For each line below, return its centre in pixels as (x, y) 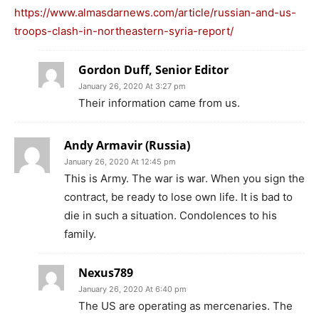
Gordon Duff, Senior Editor (153, 70)
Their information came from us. (159, 103)
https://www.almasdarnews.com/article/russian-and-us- (155, 13)
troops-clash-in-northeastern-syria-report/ (124, 31)
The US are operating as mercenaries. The (185, 306)
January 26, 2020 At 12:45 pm (120, 162)
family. (80, 234)
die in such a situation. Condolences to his (171, 216)
